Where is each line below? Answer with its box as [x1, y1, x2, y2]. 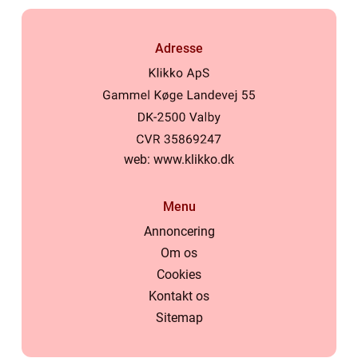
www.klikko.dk [153, 152, 234, 167]
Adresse [155, 40, 203, 56]
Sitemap [155, 310, 203, 325]
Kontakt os [149, 288, 209, 304]
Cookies [157, 267, 201, 282]
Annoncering [143, 224, 215, 239]
